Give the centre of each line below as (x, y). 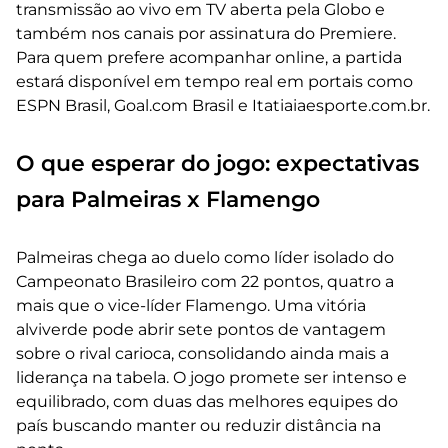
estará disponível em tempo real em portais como (214, 81)
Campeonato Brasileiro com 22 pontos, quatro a (205, 281)
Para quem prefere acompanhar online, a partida (209, 57)
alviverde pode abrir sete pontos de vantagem (201, 329)
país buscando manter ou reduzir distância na (198, 425)
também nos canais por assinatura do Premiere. (206, 33)
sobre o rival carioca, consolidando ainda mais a (202, 353)
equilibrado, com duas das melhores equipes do (207, 401)
